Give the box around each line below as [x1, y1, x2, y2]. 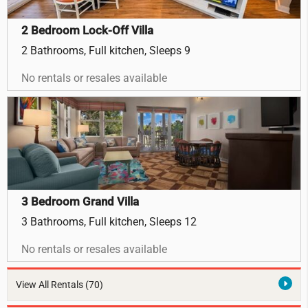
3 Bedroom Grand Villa [21, 195, 139, 209]
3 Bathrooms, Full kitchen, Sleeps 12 [21, 215, 197, 229]
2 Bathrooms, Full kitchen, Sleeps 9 [21, 44, 190, 58]
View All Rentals [15, 279, 85, 291]
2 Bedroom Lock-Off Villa [21, 23, 153, 38]
